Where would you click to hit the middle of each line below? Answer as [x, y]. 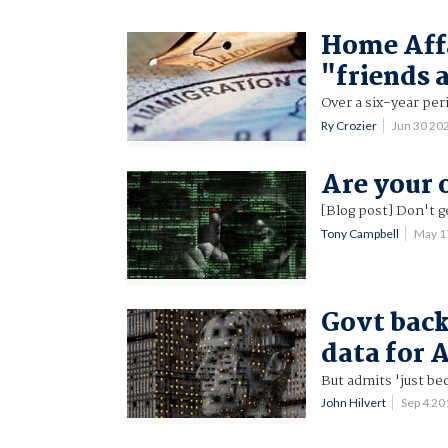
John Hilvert [354, 403]
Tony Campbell [360, 233]
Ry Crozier [349, 125]
